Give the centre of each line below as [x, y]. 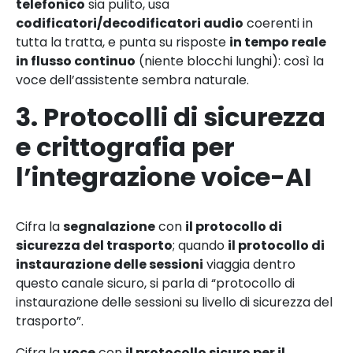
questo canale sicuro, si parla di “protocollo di [155, 283]
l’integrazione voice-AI [164, 176]
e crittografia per [125, 147]
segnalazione [109, 226]
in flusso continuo [76, 61]
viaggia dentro [249, 264]
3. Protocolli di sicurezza [171, 117]
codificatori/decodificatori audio [130, 23]
